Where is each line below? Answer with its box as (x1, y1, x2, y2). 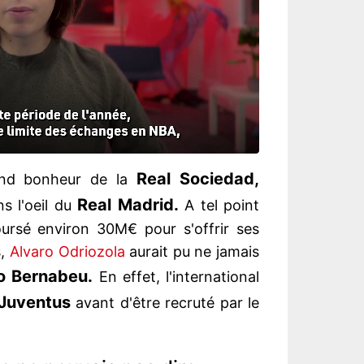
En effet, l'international (93, 268, 259, 286)
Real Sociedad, (136, 169, 260, 189)
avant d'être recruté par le (70, 294, 260, 312)
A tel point (178, 197, 260, 214)
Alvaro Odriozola (10, 243, 125, 261)
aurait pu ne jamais (124, 243, 260, 261)
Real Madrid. (77, 195, 179, 215)
